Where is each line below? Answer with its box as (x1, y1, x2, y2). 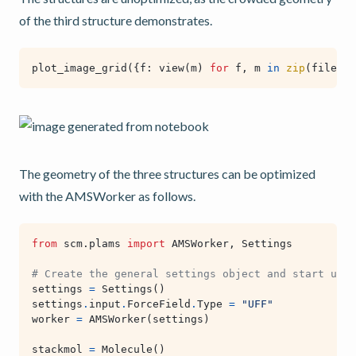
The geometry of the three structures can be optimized (19, 166, 315, 182)
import (127, 238, 165, 250)
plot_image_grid (32, 62, 127, 75)
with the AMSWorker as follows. (19, 188, 195, 204)
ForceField (127, 298, 191, 311)
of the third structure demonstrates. (19, 13, 212, 29)
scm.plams (64, 238, 121, 250)
